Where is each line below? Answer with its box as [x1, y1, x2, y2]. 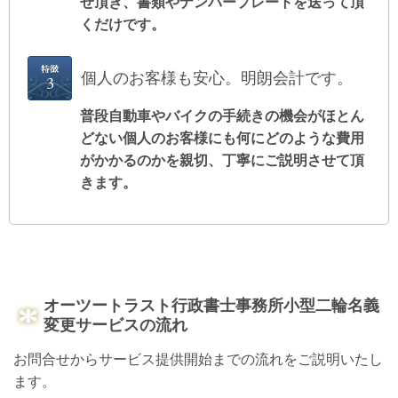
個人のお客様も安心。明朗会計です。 [81, 69, 353, 88]
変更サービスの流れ [44, 316, 187, 335]
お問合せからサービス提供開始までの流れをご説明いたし [13, 352, 383, 368]
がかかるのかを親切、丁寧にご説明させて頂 [80, 153, 364, 169]
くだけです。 [80, 16, 165, 32]
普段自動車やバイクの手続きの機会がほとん [80, 108, 364, 124]
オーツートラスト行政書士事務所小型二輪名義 [44, 297, 379, 315]
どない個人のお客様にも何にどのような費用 [80, 131, 364, 147]
